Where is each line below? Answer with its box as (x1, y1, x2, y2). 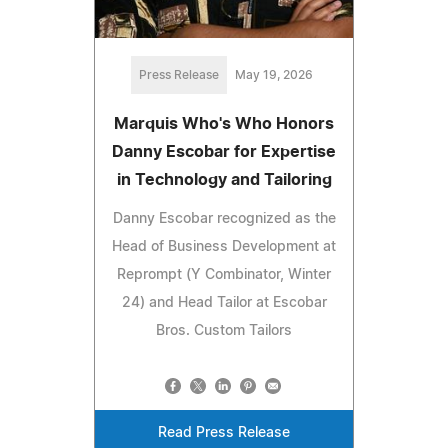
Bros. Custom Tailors (156, 324, 292, 339)
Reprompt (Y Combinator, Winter (117, 268, 331, 283)
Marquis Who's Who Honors (114, 116, 334, 133)
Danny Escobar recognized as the (112, 212, 336, 227)
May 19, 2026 (235, 69, 313, 82)
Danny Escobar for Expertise (112, 144, 336, 161)
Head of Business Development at (112, 240, 336, 255)
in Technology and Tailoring (116, 172, 332, 189)
